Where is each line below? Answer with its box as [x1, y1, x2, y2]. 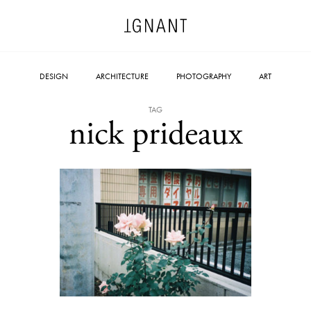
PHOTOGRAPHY [176, 71, 231, 82]
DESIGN [40, 71, 68, 82]
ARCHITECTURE [96, 71, 149, 82]
